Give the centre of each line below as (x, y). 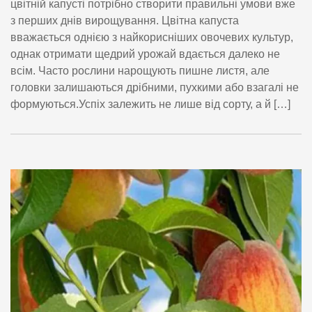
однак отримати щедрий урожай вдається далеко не (145, 54)
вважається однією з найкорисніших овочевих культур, (152, 37)
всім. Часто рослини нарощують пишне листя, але (140, 70)
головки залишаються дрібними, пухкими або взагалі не (155, 87)
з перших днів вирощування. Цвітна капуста (125, 20)
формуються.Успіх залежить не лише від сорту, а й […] (150, 104)
